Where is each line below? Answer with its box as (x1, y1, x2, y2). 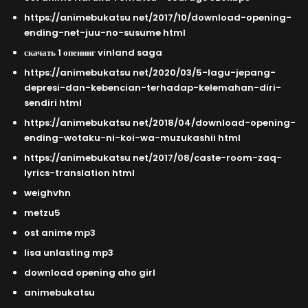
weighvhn (24, 186, 71, 200)
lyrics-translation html (24, 166, 135, 180)
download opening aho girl (24, 266, 155, 280)
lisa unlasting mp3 (24, 246, 113, 260)
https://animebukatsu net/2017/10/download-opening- (24, 11, 291, 25)
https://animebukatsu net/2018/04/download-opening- (24, 116, 296, 130)
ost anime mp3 (24, 226, 96, 240)
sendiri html (24, 96, 82, 110)
